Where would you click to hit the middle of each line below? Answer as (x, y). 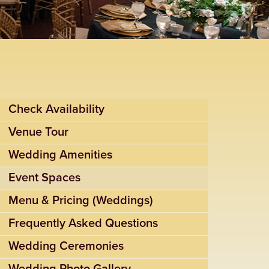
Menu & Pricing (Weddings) (81, 201)
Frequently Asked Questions (83, 223)
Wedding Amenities (60, 155)
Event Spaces (44, 178)
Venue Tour (38, 132)
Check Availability (56, 109)
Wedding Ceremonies (66, 246)
